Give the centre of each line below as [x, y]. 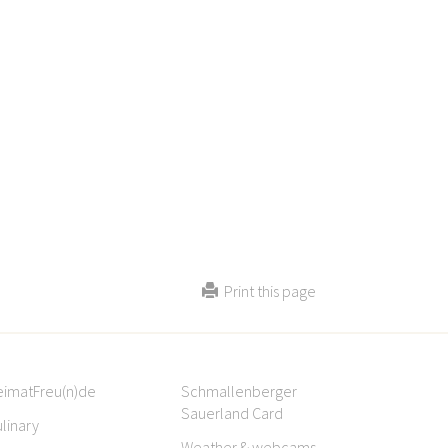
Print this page [267, 291]
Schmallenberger [239, 391]
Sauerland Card [232, 413]
